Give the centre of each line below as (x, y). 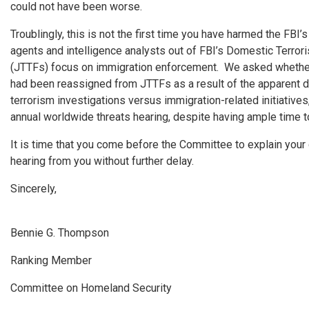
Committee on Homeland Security (91, 288)
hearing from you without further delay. (102, 161)
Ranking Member (51, 260)
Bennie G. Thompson (60, 233)
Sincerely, (33, 189)
